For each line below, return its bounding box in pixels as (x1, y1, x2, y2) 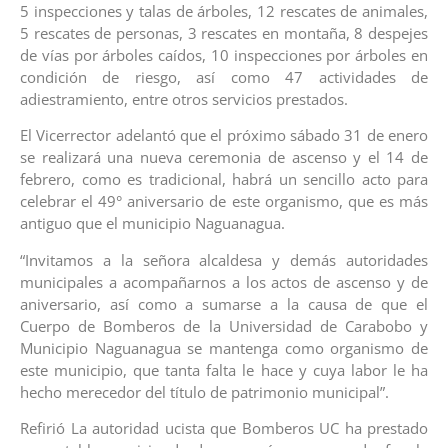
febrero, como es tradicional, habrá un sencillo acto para (20, 169, 428, 190)
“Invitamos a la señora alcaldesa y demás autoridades (20, 249, 428, 270)
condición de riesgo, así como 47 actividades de (20, 66, 428, 87)
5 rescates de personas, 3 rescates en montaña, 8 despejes (20, 22, 428, 43)
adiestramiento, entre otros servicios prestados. (20, 88, 348, 109)
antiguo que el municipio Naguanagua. (20, 213, 285, 234)
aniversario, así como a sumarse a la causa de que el (20, 293, 428, 314)
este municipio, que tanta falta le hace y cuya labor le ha (20, 359, 428, 380)
